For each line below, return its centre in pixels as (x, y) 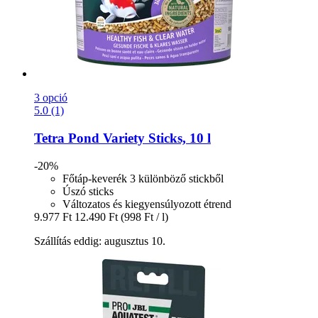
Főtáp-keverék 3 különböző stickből (143, 178)
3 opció (51, 98)
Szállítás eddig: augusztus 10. (100, 241)
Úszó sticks (88, 191)
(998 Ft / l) (144, 216)
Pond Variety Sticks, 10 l (138, 138)
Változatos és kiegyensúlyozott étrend (147, 204)
